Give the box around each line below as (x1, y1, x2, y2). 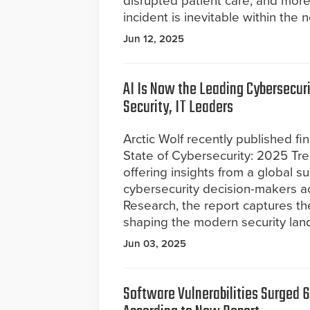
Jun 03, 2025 (123, 237, 186, 250)
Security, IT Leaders (123, 94, 233, 121)
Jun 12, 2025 (123, 33, 184, 45)
